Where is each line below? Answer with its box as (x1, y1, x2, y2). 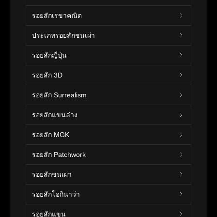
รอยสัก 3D (32, 71, 62, 79)
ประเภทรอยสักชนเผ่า (32, 31, 95, 39)
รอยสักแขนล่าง (32, 110, 77, 119)
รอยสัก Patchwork (32, 150, 86, 158)
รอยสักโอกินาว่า (32, 190, 80, 198)
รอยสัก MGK (32, 130, 69, 139)
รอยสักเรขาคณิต (32, 11, 82, 19)
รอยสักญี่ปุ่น (32, 51, 67, 59)
